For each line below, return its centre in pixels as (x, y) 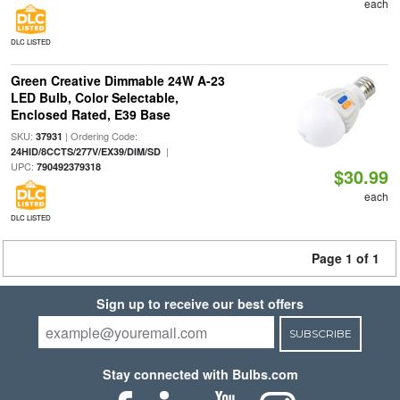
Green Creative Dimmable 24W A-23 (117, 80)
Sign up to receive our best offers (200, 304)
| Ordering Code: (100, 136)
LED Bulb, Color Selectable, (94, 97)
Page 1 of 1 (346, 258)
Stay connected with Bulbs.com (200, 374)
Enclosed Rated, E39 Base (90, 114)
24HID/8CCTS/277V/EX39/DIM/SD (85, 151)
